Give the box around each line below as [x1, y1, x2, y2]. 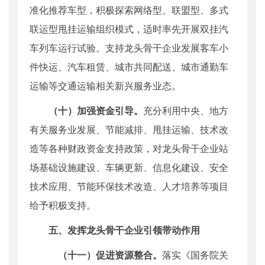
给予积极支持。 [30, 198, 96, 212]
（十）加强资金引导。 [49, 104, 143, 118]
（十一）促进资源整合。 [58, 248, 162, 262]
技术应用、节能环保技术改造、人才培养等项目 [30, 179, 228, 193]
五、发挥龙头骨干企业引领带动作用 [49, 223, 200, 237]
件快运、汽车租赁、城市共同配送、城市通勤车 [30, 60, 228, 74]
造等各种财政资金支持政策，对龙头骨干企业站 [30, 141, 228, 156]
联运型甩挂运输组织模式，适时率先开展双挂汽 [30, 22, 228, 36]
